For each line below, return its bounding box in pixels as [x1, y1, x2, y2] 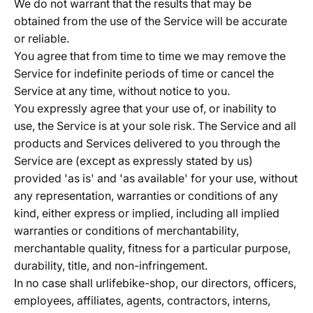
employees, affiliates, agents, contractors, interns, [14, 293, 270, 307]
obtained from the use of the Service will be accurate [14, 14, 287, 28]
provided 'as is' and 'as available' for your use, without [14, 171, 298, 185]
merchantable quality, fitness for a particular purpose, [14, 241, 291, 255]
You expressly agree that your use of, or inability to [14, 101, 277, 115]
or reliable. [14, 31, 69, 45]
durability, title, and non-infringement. [14, 259, 208, 272]
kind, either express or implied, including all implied [14, 206, 279, 220]
